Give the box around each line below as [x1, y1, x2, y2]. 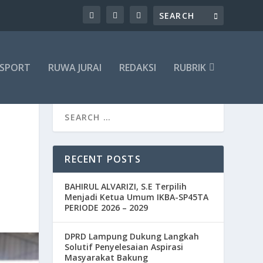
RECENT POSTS [65, 153, 141, 166]
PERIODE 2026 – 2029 [65, 202, 149, 214]
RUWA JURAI [48, 61, 102, 74]
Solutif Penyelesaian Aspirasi [65, 241, 184, 253]
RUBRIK [173, 61, 206, 74]
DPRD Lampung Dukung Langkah [65, 231, 200, 242]
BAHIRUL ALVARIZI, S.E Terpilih [65, 181, 187, 193]
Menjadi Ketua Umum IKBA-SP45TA [65, 191, 209, 203]
